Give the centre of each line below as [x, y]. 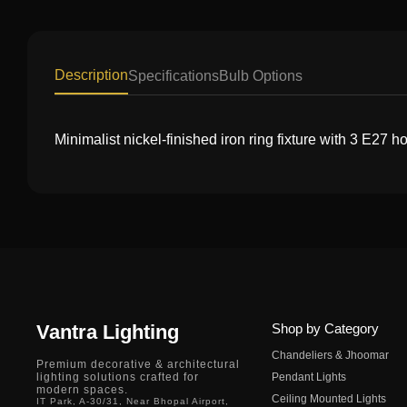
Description [91, 75]
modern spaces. [82, 390]
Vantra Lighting [108, 332]
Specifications [174, 76]
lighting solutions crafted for [118, 377]
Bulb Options [261, 76]
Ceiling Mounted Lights [328, 399]
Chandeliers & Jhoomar [330, 355]
